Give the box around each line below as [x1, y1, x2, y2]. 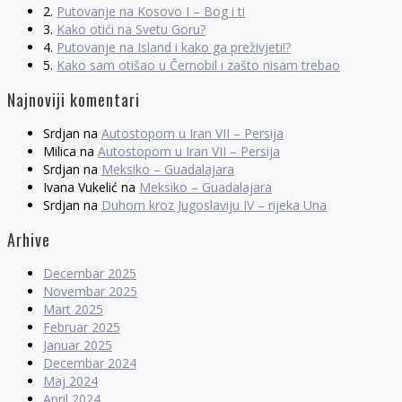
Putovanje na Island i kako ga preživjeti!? [57, 39, 291, 57]
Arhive [7, 227, 50, 251]
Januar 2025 [43, 336, 112, 354]
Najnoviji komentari [7, 88, 140, 112]
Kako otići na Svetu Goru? [57, 21, 205, 39]
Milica [43, 143, 76, 161]
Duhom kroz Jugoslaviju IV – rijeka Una [101, 197, 327, 214]
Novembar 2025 [43, 282, 137, 300]
